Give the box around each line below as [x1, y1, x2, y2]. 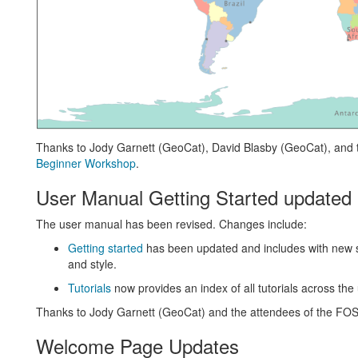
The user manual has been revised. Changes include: [35, 216, 307, 233]
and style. [67, 256, 117, 272]
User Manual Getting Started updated [35, 183, 352, 212]
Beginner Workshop [35, 155, 136, 172]
